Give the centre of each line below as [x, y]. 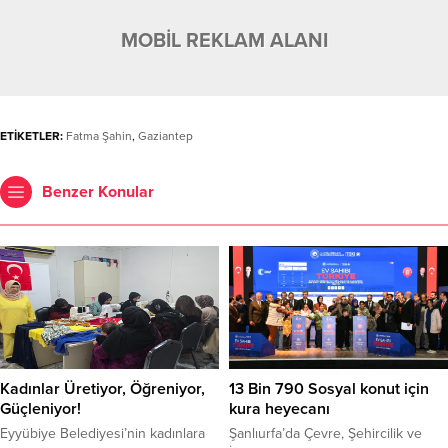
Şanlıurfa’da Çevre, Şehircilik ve [325, 434]
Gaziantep [165, 135]
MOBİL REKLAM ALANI [224, 40]
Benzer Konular [98, 191]
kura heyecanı [279, 409]
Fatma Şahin [99, 135]
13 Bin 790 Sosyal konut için [329, 389]
